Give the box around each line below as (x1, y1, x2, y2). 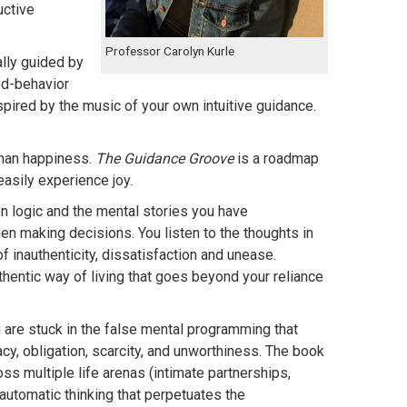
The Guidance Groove (94, 150, 233, 167)
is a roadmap (233, 150, 319, 167)
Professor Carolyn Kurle (105, 43, 234, 58)
